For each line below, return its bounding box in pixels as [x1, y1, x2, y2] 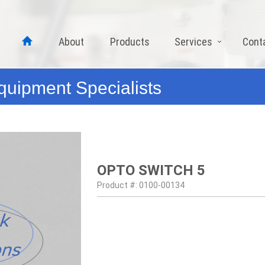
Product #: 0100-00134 [97, 180, 185, 190]
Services [174, 35, 212, 48]
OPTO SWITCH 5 [97, 162, 205, 179]
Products [110, 35, 150, 48]
